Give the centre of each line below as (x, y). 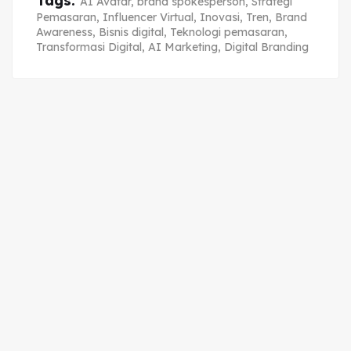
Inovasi (220, 17)
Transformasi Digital (89, 47)
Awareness (64, 32)
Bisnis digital (131, 32)
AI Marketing (183, 47)
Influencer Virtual (148, 17)
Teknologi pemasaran (227, 32)
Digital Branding (266, 47)
